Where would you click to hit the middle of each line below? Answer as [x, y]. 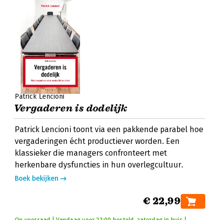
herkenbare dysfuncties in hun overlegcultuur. [99, 165]
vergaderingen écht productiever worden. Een [97, 141]
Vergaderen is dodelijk [71, 108]
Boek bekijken [37, 179]
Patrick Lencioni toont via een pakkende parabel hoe [109, 129]
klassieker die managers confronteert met [91, 153]
